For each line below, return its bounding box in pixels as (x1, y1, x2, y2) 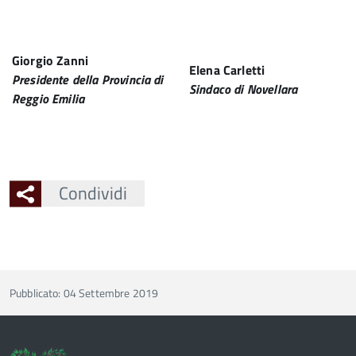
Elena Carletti (189, 60, 265, 79)
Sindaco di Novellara (189, 79, 298, 99)
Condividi (58, 180, 127, 207)
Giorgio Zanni (12, 51, 89, 70)
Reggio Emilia (12, 89, 91, 108)
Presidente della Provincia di (12, 70, 164, 89)
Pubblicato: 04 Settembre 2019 (10, 284, 159, 301)
